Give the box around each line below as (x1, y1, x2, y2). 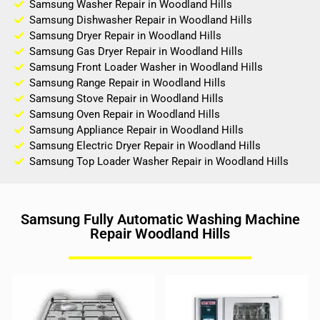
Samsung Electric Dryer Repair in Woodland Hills (29, 139, 261, 153)
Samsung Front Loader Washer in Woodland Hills (29, 61, 264, 74)
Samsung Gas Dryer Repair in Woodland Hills (29, 45, 244, 59)
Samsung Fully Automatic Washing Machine (20, 211, 300, 229)
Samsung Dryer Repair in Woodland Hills (29, 29, 222, 43)
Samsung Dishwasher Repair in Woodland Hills (29, 14, 253, 27)
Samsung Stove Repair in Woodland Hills (29, 92, 224, 106)
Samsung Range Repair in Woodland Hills (29, 76, 226, 90)
